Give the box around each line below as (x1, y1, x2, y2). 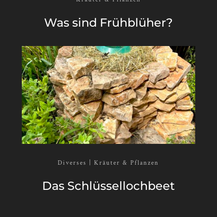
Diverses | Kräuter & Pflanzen (58, 158, 159, 167)
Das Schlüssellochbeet (42, 178, 175, 193)
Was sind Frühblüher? (44, 15, 173, 30)
